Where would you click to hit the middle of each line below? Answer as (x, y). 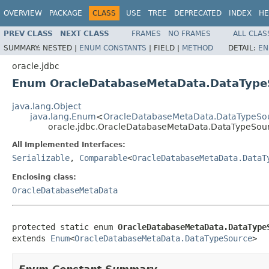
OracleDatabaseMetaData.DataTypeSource (163, 238)
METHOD (198, 48)
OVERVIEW (23, 13)
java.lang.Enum (63, 116)
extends (31, 238)
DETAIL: (243, 48)
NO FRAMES (189, 33)
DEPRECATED (198, 13)
